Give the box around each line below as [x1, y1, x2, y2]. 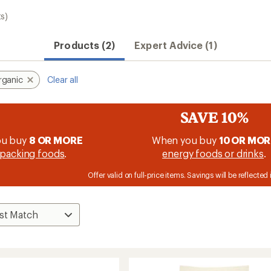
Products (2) [54, 39, 116, 51]
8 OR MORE [28, 134, 83, 146]
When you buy [151, 134, 219, 146]
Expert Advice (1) [134, 39, 217, 51]
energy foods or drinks [162, 148, 264, 159]
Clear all [47, 74, 78, 85]
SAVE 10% [180, 108, 249, 126]
